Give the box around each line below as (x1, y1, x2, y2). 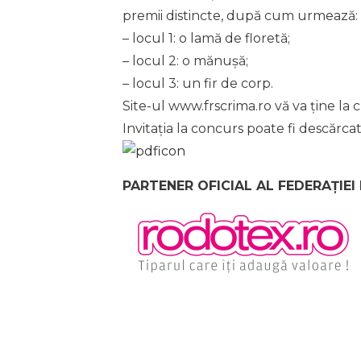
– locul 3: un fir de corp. (122, 76, 273, 92)
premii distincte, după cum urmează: (122, 8, 358, 24)
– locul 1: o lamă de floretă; (122, 31, 290, 47)
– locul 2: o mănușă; (122, 53, 248, 69)
